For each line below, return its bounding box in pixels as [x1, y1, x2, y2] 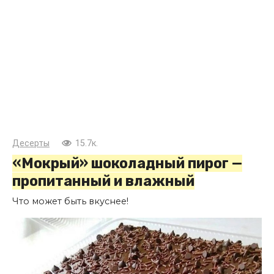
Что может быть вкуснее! [12, 196, 128, 207]
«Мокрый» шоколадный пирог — [12, 155, 242, 172]
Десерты [12, 138, 50, 149]
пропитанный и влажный [12, 172, 194, 190]
